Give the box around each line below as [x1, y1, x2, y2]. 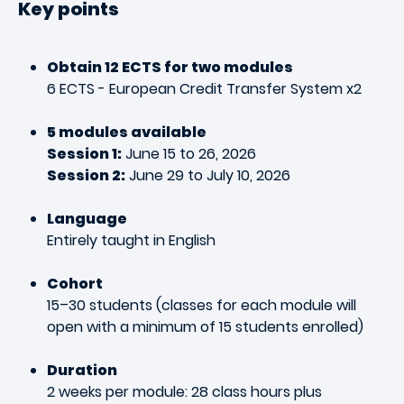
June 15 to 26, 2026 [122, 143, 256, 164]
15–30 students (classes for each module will [47, 295, 356, 316]
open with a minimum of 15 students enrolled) [47, 317, 363, 337]
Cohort [47, 273, 103, 294]
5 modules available [47, 122, 207, 142]
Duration [47, 360, 117, 381]
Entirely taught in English [47, 230, 216, 251]
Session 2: [47, 165, 125, 186]
